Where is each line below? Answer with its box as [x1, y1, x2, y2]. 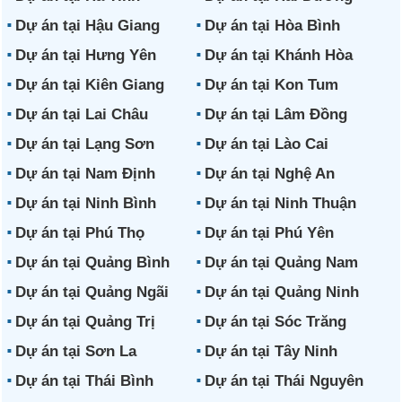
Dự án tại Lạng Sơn [15, 135, 155, 153]
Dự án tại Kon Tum [204, 76, 338, 93]
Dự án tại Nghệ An [204, 165, 335, 182]
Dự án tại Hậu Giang [15, 17, 161, 34]
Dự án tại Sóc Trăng [204, 313, 346, 330]
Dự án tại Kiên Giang [15, 76, 165, 93]
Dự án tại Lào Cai [204, 135, 328, 153]
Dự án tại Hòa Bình [204, 17, 340, 34]
